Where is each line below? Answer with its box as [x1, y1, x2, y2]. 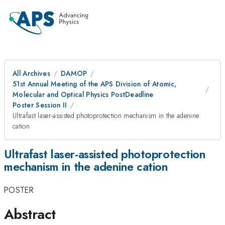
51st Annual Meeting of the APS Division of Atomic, [13, 79, 177, 89]
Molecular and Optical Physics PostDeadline [13, 89, 154, 99]
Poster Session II [13, 100, 67, 110]
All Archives [13, 68, 50, 78]
